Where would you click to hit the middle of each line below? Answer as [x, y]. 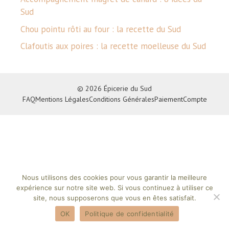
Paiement [168, 99]
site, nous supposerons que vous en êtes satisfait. [114, 198]
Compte [195, 99]
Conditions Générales [121, 99]
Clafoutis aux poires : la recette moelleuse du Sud [113, 46]
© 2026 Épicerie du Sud [114, 88]
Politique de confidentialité [130, 213]
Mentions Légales [62, 99]
